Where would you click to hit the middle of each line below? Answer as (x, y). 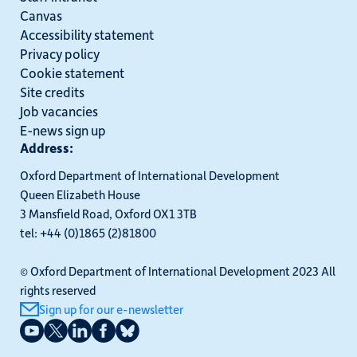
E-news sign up (63, 129)
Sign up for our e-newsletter (111, 310)
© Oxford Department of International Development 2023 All (178, 271)
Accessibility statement (87, 34)
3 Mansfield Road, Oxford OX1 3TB (108, 214)
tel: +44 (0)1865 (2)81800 (88, 233)
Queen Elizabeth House (80, 195)
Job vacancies (59, 110)
